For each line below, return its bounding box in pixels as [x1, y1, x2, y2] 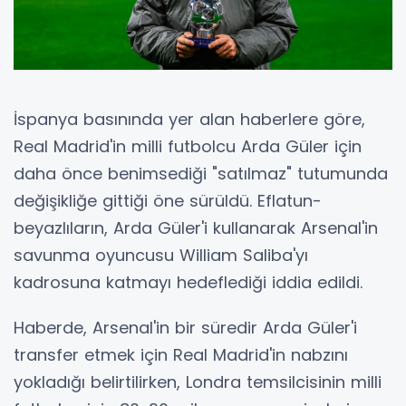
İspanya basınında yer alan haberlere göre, [14, 108, 365, 131]
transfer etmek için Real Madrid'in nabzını [14, 343, 348, 367]
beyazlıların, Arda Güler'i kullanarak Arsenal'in [14, 217, 378, 240]
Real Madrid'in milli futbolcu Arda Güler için [14, 135, 362, 159]
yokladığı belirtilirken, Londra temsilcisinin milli [14, 371, 382, 394]
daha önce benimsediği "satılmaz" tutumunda [14, 162, 388, 186]
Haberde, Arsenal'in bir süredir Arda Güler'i [14, 316, 357, 340]
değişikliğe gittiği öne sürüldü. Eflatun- [14, 189, 322, 213]
